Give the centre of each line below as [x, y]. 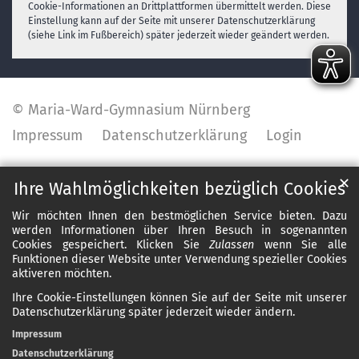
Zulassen [232, 245]
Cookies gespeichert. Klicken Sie [111, 245]
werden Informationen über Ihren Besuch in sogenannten [179, 231]
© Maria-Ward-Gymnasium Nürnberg [131, 109]
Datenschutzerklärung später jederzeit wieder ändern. [153, 313]
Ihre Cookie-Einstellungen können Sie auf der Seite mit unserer [179, 298]
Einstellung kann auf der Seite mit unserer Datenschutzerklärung [171, 20]
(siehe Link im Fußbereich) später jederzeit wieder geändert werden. [179, 35]
